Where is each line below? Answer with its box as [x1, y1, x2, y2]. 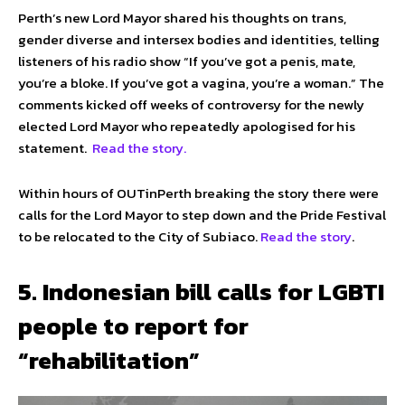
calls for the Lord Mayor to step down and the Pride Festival [18, 204, 386, 226]
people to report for [18, 307, 249, 345]
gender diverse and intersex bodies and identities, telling [18, 29, 380, 51]
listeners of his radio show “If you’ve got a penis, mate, [18, 51, 355, 72]
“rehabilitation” [18, 342, 200, 380]
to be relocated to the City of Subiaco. [18, 226, 260, 248]
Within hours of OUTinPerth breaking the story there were [18, 183, 379, 204]
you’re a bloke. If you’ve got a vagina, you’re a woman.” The [18, 72, 384, 94]
